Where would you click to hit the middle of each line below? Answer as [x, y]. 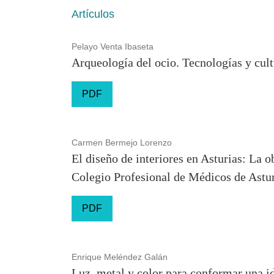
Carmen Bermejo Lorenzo [122, 143]
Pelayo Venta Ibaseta [113, 46]
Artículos [93, 14]
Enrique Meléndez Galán [120, 257]
